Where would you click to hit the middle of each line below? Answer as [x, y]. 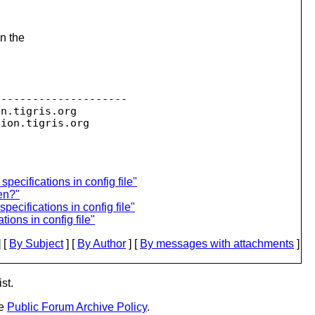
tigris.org [45, 111]
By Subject [36, 243]
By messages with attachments [217, 243]
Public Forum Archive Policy [77, 307]
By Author [102, 243]
